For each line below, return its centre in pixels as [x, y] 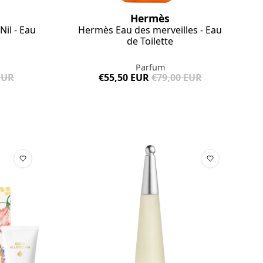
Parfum [150, 68]
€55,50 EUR [124, 78]
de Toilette [150, 41]
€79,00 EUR [176, 78]
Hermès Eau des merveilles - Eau [150, 30]
